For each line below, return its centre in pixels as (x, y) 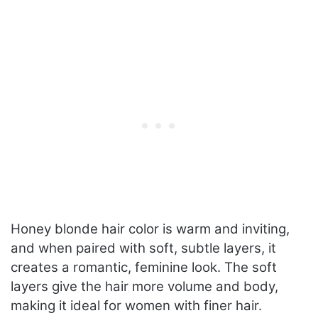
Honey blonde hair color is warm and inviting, (150, 229)
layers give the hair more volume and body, (144, 287)
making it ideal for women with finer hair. (136, 306)
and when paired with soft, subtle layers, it (143, 248)
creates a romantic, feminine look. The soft (144, 268)
